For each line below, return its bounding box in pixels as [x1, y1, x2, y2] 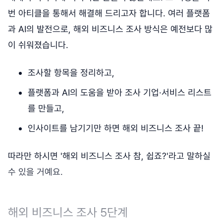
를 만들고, [28, 103, 64, 114]
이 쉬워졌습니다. [8, 40, 71, 51]
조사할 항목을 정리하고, [28, 67, 114, 78]
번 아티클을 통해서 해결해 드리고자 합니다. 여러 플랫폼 [8, 8, 210, 19]
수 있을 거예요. [8, 166, 63, 177]
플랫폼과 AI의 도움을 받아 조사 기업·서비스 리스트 [28, 87, 212, 98]
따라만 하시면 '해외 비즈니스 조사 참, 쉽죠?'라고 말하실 [8, 151, 211, 162]
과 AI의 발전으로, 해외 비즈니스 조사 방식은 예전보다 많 [8, 24, 213, 35]
